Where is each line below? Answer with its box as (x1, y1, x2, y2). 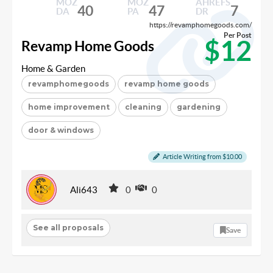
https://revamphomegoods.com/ (149, 21, 252, 29)
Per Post (224, 31, 252, 39)
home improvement (28, 102, 110, 112)
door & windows (28, 126, 94, 135)
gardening (177, 102, 221, 112)
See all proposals (32, 222, 104, 232)
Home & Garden (21, 63, 85, 74)
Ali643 (70, 184, 97, 195)
